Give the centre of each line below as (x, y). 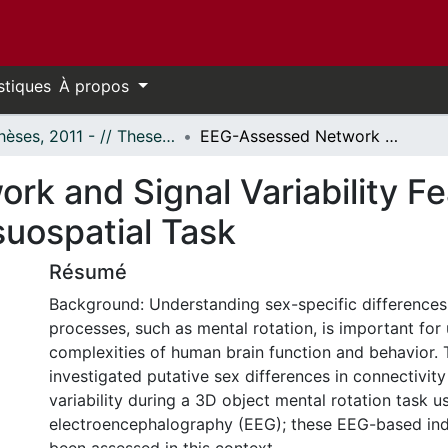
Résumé (88, 272)
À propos (96, 86)
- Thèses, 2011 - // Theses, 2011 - (168, 136)
